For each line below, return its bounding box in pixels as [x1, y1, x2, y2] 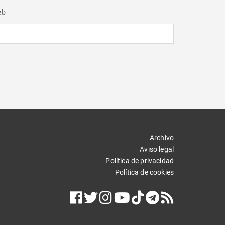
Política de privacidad [105, 157, 174, 165]
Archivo [149, 134, 174, 142]
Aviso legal [140, 145, 174, 153]
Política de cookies [115, 168, 174, 176]
